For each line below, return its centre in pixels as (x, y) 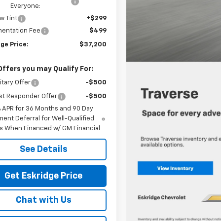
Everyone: (26, 6)
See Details (43, 150)
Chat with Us (43, 201)
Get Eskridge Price (43, 176)
